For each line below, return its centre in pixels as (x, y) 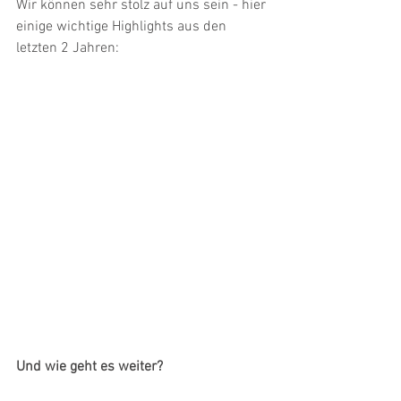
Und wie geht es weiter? (90, 367)
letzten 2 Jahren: (68, 48)
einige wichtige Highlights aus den (123, 26)
